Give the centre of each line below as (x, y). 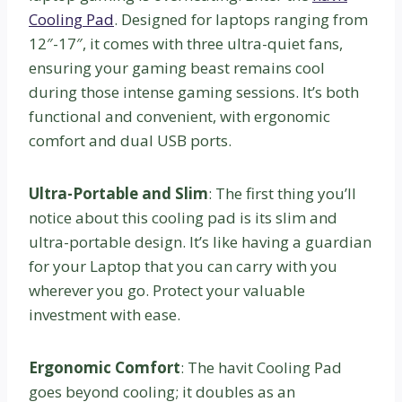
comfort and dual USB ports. (130, 140)
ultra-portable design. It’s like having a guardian (200, 241)
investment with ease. (105, 314)
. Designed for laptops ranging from (241, 19)
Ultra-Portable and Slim (118, 193)
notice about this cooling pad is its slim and (183, 217)
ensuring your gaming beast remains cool (177, 67)
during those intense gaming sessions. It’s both (194, 92)
